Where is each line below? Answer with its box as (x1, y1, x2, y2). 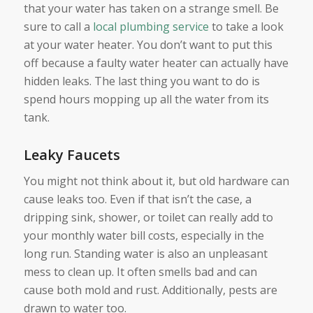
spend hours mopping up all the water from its (23, 91, 269, 107)
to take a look (208, 18, 284, 34)
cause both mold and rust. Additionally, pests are (23, 282, 277, 298)
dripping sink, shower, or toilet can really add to (23, 210, 273, 226)
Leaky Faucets (23, 145, 120, 164)
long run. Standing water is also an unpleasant (23, 246, 268, 262)
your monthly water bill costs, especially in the (23, 228, 264, 244)
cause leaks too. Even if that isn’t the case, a (23, 191, 252, 208)
